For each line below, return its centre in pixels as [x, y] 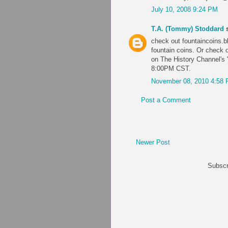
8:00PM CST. [171, 69]
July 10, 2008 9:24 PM [184, 10]
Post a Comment [166, 100]
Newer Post [153, 142]
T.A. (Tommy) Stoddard [188, 28]
